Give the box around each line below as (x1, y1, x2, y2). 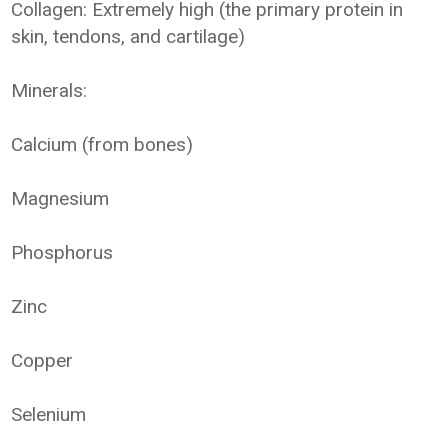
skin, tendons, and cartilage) (11, 25, 246, 48)
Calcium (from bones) (11, 133, 194, 156)
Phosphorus (11, 241, 114, 264)
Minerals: (11, 79, 88, 102)
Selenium (11, 403, 87, 426)
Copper (11, 349, 74, 372)
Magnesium (11, 187, 110, 210)
